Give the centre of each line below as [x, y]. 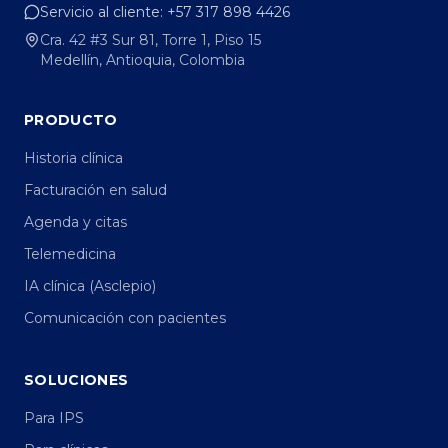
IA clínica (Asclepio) [90, 286]
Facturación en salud [95, 190]
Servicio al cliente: [103, 12]
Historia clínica [73, 158]
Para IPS [54, 418]
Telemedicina [70, 254]
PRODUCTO [71, 120]
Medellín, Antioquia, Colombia [142, 60]
